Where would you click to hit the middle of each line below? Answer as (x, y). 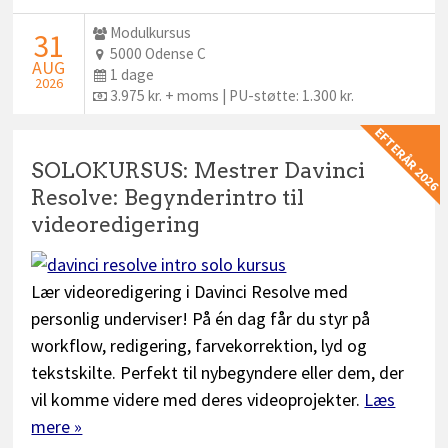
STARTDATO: (63, 36)
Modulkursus (151, 32)
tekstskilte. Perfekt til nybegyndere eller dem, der (218, 372)
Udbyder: (125, 32)
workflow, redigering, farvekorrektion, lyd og (199, 345)
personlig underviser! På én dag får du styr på (201, 318)
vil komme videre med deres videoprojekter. (198, 399)
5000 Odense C (158, 53)
